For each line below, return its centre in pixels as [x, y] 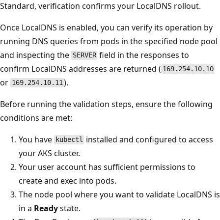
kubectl [69, 140]
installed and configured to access [149, 139]
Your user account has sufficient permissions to [107, 167]
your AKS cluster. [49, 153]
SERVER [84, 55]
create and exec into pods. [68, 180]
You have [36, 139]
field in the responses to [143, 55]
